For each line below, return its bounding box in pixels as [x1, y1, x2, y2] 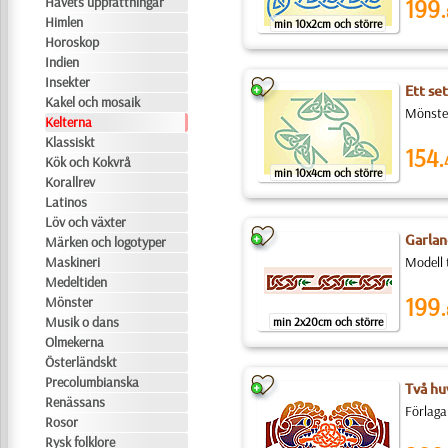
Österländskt [45, 353, 118, 371]
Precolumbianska [45, 373, 140, 391]
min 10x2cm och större [273, 16, 382, 31]
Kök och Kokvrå [45, 153, 132, 171]
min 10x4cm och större [273, 165, 382, 180]
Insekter [45, 73, 91, 91]
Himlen [45, 13, 84, 31]
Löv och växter [45, 213, 127, 231]
